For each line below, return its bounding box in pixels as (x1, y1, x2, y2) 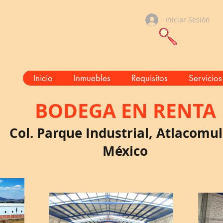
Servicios (188, 73, 222, 84)
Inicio (33, 73, 53, 84)
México (103, 142, 148, 160)
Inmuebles (73, 73, 111, 84)
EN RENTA (115, 97, 216, 124)
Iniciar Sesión (165, 15, 210, 24)
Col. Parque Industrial (9, 124, 149, 142)
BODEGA (34, 97, 116, 124)
